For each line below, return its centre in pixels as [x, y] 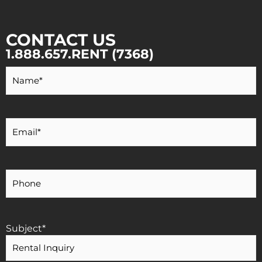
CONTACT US [61, 40]
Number [25, 192]
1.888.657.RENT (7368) [80, 54]
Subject [24, 228]
